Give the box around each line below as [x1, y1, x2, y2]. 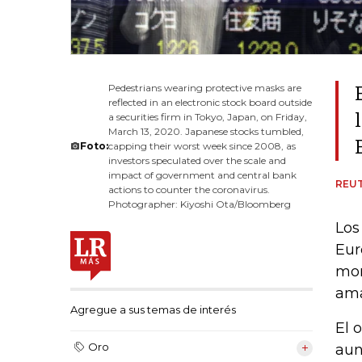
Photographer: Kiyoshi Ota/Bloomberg [108, 198, 291, 210]
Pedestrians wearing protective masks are [108, 82, 301, 94]
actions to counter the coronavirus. [108, 183, 270, 196]
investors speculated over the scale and [108, 154, 286, 166]
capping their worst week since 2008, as [108, 140, 296, 152]
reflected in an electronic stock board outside [108, 96, 312, 108]
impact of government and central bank [108, 169, 297, 181]
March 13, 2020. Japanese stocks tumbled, [108, 125, 304, 137]
